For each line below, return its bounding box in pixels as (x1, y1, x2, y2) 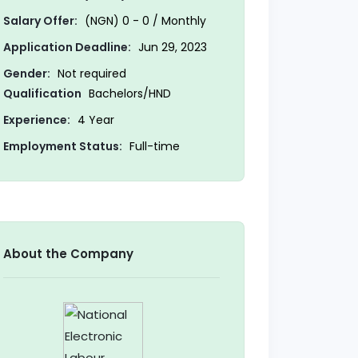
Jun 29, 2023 (134, 39, 207, 56)
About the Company (2, 245, 133, 263)
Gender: (2, 66, 50, 82)
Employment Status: (2, 138, 122, 155)
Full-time (125, 138, 180, 155)
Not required (54, 66, 126, 82)
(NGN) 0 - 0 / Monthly (81, 13, 206, 30)
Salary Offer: (2, 13, 78, 30)
